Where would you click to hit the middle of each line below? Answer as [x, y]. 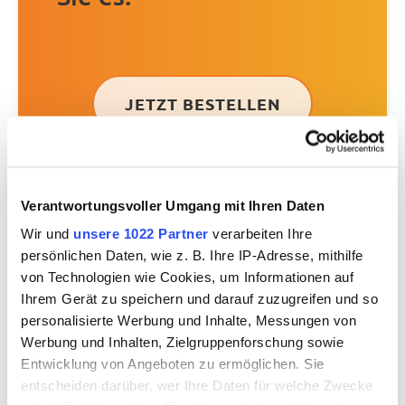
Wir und [47, 233]
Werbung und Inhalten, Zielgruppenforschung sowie [182, 342]
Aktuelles [202, 308]
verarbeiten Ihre [260, 233]
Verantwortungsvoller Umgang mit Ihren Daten [173, 205]
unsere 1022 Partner [141, 233]
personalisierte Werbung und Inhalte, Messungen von [188, 320]
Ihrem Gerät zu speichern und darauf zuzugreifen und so [199, 298]
